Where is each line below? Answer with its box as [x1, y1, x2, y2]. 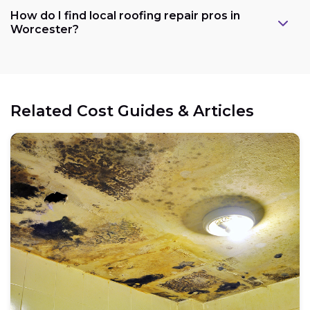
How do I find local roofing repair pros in [10, 9, 240, 23]
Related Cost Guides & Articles [10, 102, 254, 121]
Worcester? [10, 23, 79, 37]
